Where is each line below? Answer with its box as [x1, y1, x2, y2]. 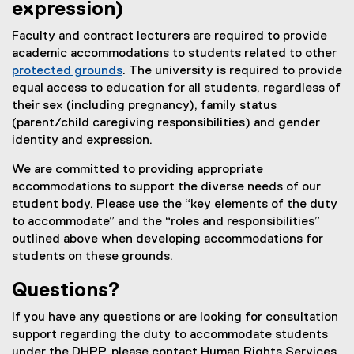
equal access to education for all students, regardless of [12, 82, 341, 96]
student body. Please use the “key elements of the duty [12, 198, 337, 212]
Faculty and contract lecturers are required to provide [12, 30, 327, 43]
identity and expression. [12, 134, 153, 148]
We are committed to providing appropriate [12, 164, 263, 177]
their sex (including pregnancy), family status [12, 100, 277, 113]
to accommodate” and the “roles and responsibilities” [12, 216, 320, 229]
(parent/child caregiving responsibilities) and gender [12, 117, 320, 130]
